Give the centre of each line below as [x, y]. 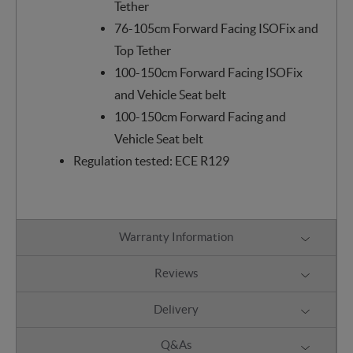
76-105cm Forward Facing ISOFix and [216, 28]
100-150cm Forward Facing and [200, 116]
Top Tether [142, 50]
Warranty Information [176, 237]
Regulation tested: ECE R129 [151, 160]
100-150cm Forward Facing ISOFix [208, 72]
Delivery [176, 309]
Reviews [176, 273]
